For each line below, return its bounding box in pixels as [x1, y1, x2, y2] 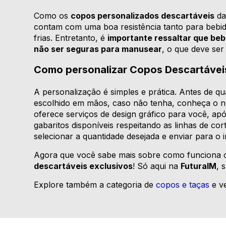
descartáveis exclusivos [34, 161, 133, 172]
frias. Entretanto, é [34, 33, 108, 43]
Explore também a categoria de [34, 180, 156, 190]
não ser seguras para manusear [34, 44, 162, 54]
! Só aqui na [133, 161, 181, 172]
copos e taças [156, 180, 210, 190]
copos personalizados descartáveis [71, 11, 215, 21]
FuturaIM [181, 161, 217, 172]
